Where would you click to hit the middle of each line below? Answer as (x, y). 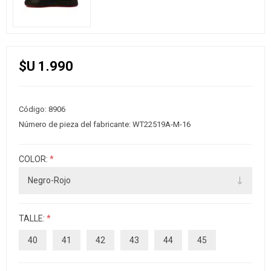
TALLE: (33, 219)
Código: (33, 109)
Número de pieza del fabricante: (75, 124)
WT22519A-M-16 (162, 124)
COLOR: (34, 159)
